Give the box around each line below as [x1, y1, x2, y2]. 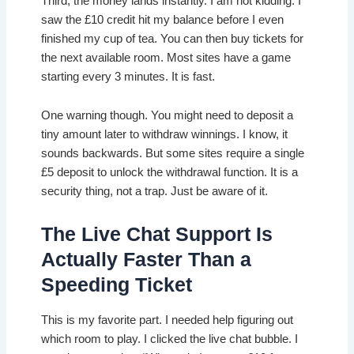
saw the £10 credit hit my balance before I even [41, 13, 284, 26]
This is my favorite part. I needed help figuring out [41, 314, 294, 327]
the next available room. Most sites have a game [41, 51, 292, 64]
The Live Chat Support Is [41, 222, 273, 245]
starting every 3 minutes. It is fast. [41, 70, 216, 83]
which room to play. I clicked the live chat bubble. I [41, 333, 299, 346]
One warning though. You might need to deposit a [41, 109, 294, 122]
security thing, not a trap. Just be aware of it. [41, 185, 269, 198]
